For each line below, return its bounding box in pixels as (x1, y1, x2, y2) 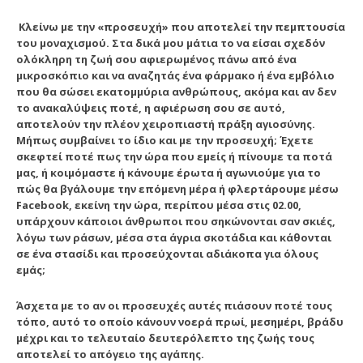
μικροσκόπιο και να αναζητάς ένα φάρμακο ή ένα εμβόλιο (16, 67, 335, 83)
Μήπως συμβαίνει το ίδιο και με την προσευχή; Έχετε (16, 132, 314, 147)
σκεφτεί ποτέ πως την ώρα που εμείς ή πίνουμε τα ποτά (16, 148, 332, 164)
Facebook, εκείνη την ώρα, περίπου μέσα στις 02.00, (16, 197, 301, 212)
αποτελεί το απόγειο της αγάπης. (16, 346, 204, 361)
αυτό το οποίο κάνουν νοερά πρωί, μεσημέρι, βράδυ (52, 314, 344, 329)
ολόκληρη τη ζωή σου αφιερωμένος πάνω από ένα (16, 51, 297, 66)
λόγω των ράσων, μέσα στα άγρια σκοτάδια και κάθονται (16, 229, 331, 245)
